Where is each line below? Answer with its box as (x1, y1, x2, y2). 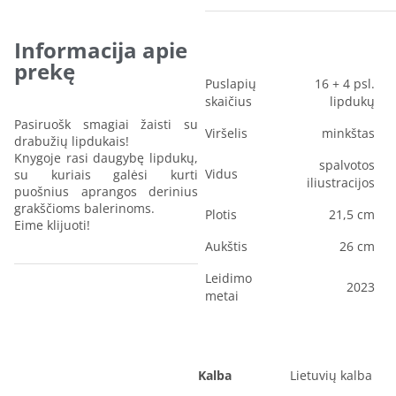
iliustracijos (307, 173, 375, 191)
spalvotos (319, 156, 375, 173)
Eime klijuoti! (14, 216, 90, 233)
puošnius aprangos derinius (14, 182, 198, 200)
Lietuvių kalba (290, 366, 372, 384)
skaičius (205, 92, 252, 110)
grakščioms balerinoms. (14, 199, 155, 217)
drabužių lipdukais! (14, 132, 129, 149)
